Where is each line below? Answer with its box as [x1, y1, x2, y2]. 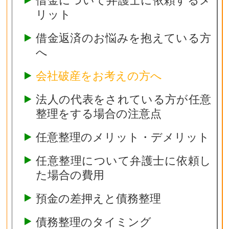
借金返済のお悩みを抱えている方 [35, 31, 211, 45]
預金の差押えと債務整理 [35, 191, 161, 205]
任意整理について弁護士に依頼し [35, 153, 211, 167]
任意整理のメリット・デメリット [35, 130, 210, 144]
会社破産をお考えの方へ [35, 69, 162, 83]
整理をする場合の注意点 [35, 107, 162, 121]
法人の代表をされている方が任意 [35, 93, 211, 106]
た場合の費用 [35, 168, 104, 181]
